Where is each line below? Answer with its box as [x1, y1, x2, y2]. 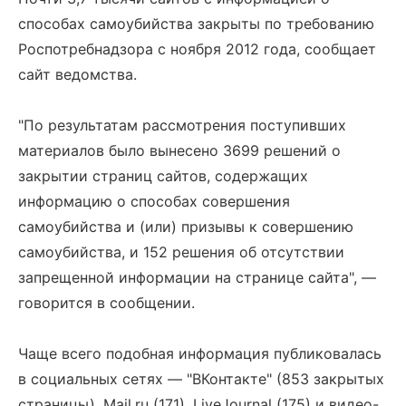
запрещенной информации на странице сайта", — [18, 268, 376, 286]
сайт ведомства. [18, 65, 137, 83]
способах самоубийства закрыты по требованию [18, 14, 374, 33]
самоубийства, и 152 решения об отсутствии [18, 243, 344, 261]
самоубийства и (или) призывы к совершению [18, 217, 353, 236]
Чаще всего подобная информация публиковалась [18, 344, 382, 362]
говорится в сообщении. [18, 294, 195, 312]
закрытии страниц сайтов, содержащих [18, 167, 308, 185]
